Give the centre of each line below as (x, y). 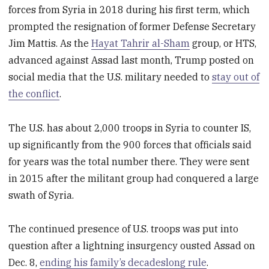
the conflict (34, 93)
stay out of (236, 77)
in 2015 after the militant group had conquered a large (134, 178)
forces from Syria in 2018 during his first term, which (129, 9)
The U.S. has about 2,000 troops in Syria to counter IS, (130, 128)
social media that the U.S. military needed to (110, 77)
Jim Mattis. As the (50, 43)
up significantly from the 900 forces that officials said (130, 144)
